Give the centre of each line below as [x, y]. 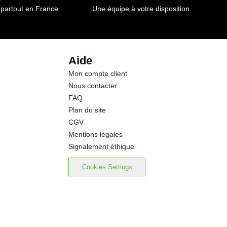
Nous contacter [93, 86]
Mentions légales [96, 134]
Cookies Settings [107, 167]
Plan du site [87, 110]
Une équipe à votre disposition [141, 8]
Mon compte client [98, 73]
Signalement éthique [102, 146]
